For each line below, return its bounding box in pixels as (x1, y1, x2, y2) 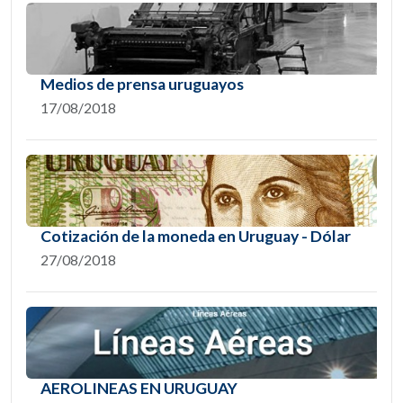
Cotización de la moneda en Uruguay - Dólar (40, 227, 351, 246)
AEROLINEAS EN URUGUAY (40, 379, 237, 399)
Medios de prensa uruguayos (40, 75, 244, 94)
